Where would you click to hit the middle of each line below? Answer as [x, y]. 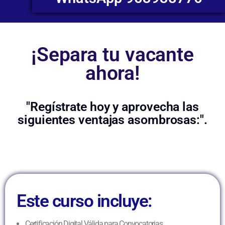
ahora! [113, 74]
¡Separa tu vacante [113, 55]
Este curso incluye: [84, 201]
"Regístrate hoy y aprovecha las [113, 107]
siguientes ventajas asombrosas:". [113, 120]
